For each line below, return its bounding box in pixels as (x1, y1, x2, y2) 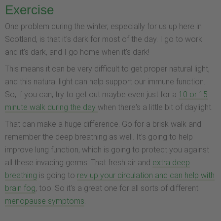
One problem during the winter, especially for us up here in (5, 22, 202, 32)
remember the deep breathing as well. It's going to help (5, 132, 193, 142)
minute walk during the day (5, 103, 98, 112)
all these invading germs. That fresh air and (5, 158, 152, 168)
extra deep (152, 158, 190, 168)
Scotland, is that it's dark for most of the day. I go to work (5, 35, 202, 44)
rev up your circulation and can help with (77, 171, 215, 181)
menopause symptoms (5, 196, 84, 206)
